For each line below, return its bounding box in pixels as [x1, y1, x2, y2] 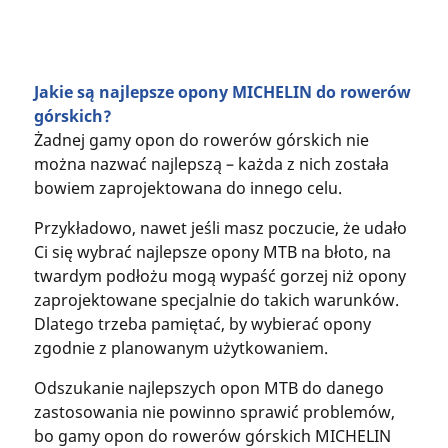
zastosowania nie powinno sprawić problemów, [33, 400, 395, 423]
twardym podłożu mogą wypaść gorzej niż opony [33, 264, 406, 287]
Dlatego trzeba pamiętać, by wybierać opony [33, 312, 371, 335]
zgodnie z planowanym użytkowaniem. [33, 336, 328, 359]
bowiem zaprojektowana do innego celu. [33, 176, 342, 199]
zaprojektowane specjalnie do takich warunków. [33, 288, 399, 311]
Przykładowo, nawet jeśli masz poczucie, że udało [33, 216, 407, 239]
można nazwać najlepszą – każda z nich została [33, 152, 389, 175]
